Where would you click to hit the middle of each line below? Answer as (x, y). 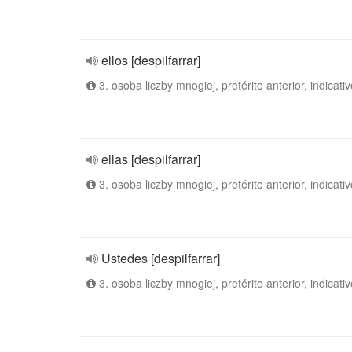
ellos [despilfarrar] (151, 60)
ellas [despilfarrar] (151, 159)
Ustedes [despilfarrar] (161, 258)
